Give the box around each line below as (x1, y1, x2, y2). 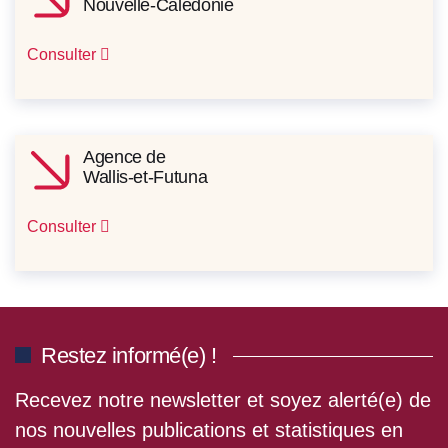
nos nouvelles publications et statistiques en (15, 419, 403, 442)
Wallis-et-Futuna (83, 167, 208, 188)
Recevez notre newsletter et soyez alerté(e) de (15, 389, 431, 412)
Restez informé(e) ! (41, 343, 217, 369)
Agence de (83, 147, 166, 168)
